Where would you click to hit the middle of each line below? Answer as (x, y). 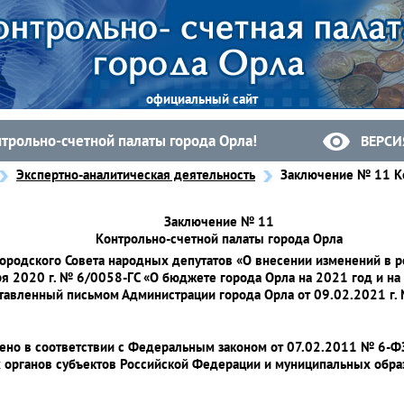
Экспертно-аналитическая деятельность (136, 174)
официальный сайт (202, 99)
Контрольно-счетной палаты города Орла (219, 239)
